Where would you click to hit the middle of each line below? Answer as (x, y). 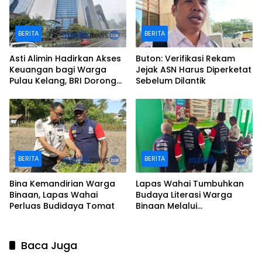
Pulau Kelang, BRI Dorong (63, 81)
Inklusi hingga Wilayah (57, 92)
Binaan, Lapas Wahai (54, 195)
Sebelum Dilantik (171, 81)
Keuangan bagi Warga (58, 70)
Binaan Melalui (166, 206)
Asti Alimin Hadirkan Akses (65, 59)
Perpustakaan (166, 217)
